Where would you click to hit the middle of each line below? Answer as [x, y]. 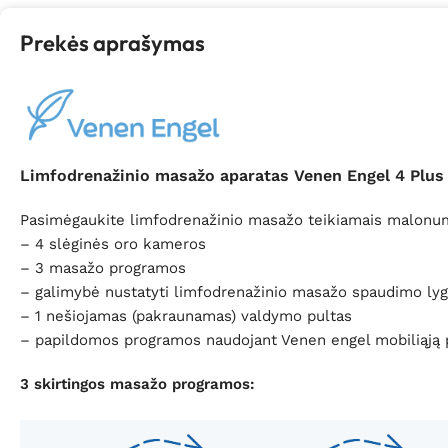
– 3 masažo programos [103, 268]
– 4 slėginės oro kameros [113, 244]
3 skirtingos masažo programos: [137, 384]
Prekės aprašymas [112, 42]
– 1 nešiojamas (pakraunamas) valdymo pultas [186, 316]
